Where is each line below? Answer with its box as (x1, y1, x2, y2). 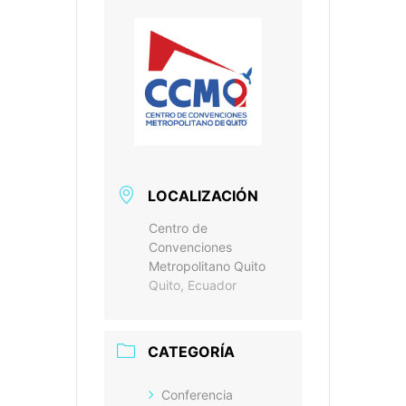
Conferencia (161, 386, 233, 402)
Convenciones (149, 238, 232, 255)
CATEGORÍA (148, 342, 235, 361)
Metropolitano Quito (149, 257, 266, 274)
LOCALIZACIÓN (148, 186, 258, 205)
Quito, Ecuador (149, 276, 237, 293)
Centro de (149, 219, 208, 236)
